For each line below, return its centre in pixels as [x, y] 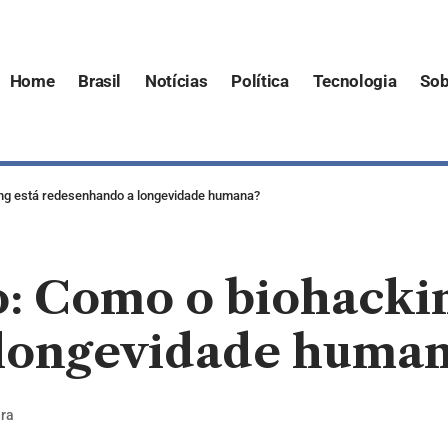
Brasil [100, 80]
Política [260, 80]
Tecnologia [354, 80]
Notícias [176, 80]
